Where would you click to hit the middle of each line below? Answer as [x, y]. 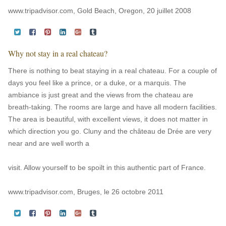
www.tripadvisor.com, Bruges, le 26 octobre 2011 [86, 192]
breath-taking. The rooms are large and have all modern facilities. [112, 107]
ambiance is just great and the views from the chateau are [101, 95]
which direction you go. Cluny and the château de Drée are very [110, 131]
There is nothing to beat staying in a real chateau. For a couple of [112, 71]
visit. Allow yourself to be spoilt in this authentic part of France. [107, 167]
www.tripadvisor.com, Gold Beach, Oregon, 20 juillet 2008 [100, 11]
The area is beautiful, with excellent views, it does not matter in [108, 119]
